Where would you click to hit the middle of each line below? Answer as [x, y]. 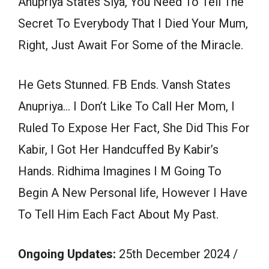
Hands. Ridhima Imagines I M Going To [120, 171]
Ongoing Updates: [67, 254]
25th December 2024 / [177, 254]
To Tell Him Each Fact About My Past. [118, 215]
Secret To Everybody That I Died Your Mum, [133, 24]
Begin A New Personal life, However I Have [133, 193]
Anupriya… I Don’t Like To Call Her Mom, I [126, 107]
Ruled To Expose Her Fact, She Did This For [134, 128]
